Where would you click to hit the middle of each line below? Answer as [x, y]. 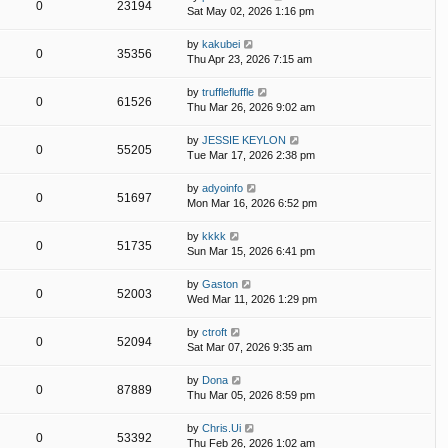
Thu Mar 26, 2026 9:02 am [251, 107]
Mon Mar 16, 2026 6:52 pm [252, 203]
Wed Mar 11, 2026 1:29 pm [252, 299]
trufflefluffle [228, 92]
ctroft [214, 332]
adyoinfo [222, 188]
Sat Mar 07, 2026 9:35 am [249, 347]
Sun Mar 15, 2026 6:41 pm [251, 251]
